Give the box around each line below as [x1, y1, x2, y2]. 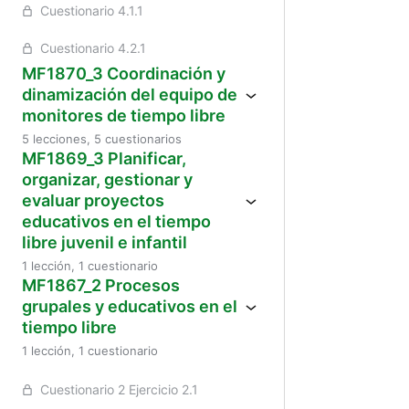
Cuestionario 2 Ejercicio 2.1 [40, 382, 198, 397]
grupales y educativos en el [22, 297, 237, 316]
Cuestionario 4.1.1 [40, 3, 143, 18]
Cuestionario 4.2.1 [40, 40, 146, 56]
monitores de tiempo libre [22, 106, 225, 125]
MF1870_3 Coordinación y [22, 64, 225, 83]
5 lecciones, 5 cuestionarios [22, 131, 182, 146]
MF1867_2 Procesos [22, 276, 180, 295]
